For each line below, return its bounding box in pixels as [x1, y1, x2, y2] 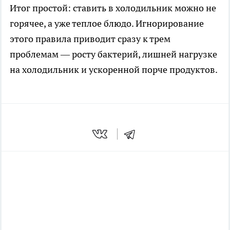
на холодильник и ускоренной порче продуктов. [10, 64, 218, 76]
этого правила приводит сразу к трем [10, 33, 170, 45]
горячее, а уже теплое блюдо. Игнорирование [10, 17, 204, 30]
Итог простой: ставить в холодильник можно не [10, 2, 216, 14]
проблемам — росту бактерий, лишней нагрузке [10, 48, 217, 61]
